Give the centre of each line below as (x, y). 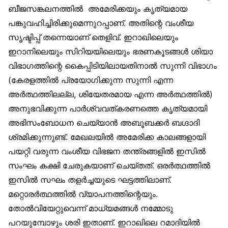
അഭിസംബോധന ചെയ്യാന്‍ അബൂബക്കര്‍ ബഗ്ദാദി (104, 123)
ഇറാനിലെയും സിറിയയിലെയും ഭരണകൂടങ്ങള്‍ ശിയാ (110, 52)
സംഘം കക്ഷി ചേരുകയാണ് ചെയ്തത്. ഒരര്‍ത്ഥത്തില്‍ (109, 166)
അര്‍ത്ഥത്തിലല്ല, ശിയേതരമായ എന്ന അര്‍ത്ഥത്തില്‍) (110, 94)
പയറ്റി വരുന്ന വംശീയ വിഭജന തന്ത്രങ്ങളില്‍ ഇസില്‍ (107, 151)
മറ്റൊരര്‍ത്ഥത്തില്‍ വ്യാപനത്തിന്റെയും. (83, 194)
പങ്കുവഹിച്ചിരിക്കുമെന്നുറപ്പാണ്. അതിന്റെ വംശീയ (101, 23)
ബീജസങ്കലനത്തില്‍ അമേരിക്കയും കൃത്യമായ (98, 9)
